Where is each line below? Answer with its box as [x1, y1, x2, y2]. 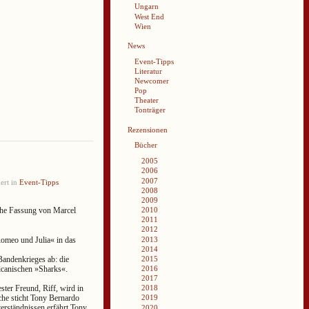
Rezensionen [128, 125, 168, 134]
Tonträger [134, 106, 166, 114]
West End [134, 12, 164, 21]
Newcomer [134, 77, 169, 86]
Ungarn [134, 2, 159, 11]
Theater [134, 96, 159, 105]
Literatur [134, 66, 162, 75]
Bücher [134, 141, 157, 150]
